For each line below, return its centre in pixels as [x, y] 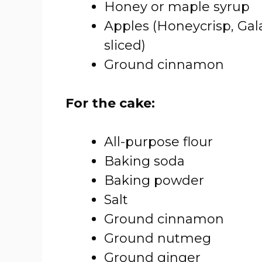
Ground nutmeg [158, 238]
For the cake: [110, 103]
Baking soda [144, 161]
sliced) [125, 45]
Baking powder [154, 180]
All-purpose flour [158, 142]
